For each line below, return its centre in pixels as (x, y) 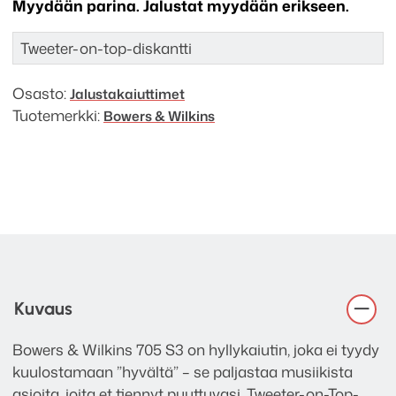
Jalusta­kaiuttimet (127, 93)
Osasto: (41, 92)
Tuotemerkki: (58, 114)
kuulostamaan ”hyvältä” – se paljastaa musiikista (183, 371)
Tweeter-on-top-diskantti (106, 47)
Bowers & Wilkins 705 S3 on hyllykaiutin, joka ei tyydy (196, 349)
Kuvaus (43, 309)
